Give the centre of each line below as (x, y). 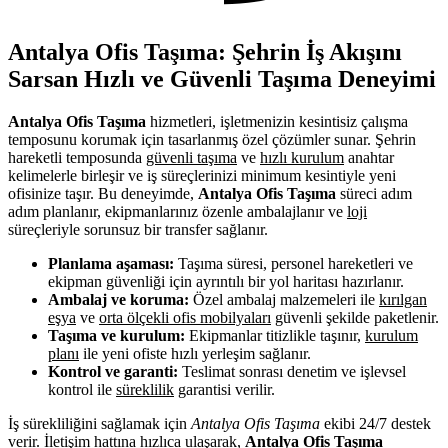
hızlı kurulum (302, 157)
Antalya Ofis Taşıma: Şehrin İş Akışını (205, 52)
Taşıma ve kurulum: (116, 335)
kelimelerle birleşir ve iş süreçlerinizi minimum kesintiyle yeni (202, 175)
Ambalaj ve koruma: (118, 299)
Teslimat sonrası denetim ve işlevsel (292, 371)
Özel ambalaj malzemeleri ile (284, 299)
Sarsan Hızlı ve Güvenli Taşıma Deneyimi (222, 79)
